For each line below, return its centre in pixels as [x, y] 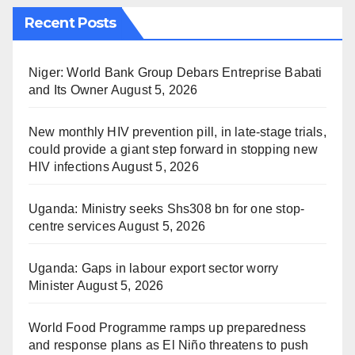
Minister [52, 286]
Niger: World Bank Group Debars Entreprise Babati [176, 73]
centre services [72, 227]
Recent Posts [71, 23]
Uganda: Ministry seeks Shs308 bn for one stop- [167, 209]
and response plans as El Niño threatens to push [169, 345]
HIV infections [69, 167]
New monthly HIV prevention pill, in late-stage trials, [177, 132]
